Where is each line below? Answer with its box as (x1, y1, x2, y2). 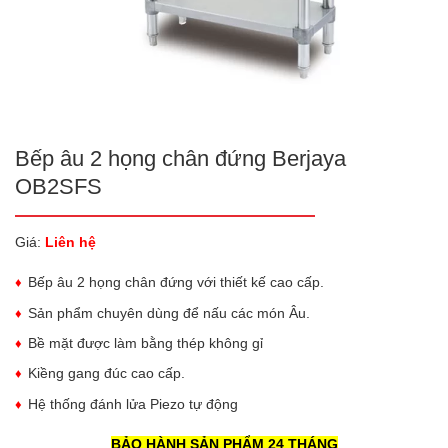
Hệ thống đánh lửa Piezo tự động (28, 395, 238, 412)
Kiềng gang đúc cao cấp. (28, 365, 185, 382)
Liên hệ (45, 234, 96, 250)
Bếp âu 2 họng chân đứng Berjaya (15, 146, 346, 171)
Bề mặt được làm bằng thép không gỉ (28, 334, 263, 351)
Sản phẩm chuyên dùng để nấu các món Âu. (28, 304, 310, 321)
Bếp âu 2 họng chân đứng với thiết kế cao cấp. (28, 274, 324, 291)
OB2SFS (15, 174, 102, 199)
